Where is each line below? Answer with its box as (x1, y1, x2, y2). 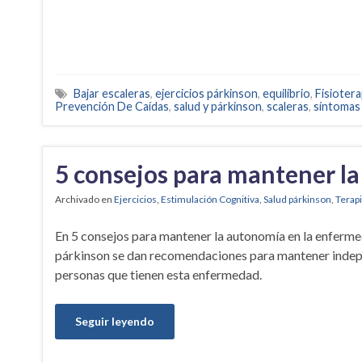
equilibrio (263, 86, 310, 100)
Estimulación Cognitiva (161, 192, 259, 205)
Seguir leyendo (75, 314, 154, 328)
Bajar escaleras (74, 86, 150, 100)
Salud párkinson (263, 192, 331, 205)
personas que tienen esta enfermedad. (55, 266, 262, 282)
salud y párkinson (174, 99, 262, 113)
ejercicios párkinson (155, 86, 258, 100)
